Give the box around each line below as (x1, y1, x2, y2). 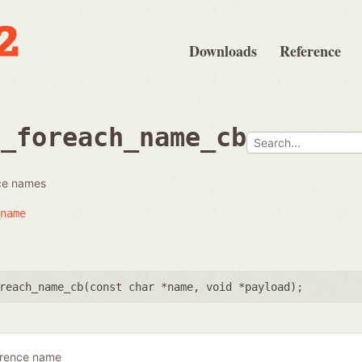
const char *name (90, 280, 193, 293)
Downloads (189, 40, 257, 61)
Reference (280, 40, 341, 61)
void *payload (206, 280, 290, 293)
